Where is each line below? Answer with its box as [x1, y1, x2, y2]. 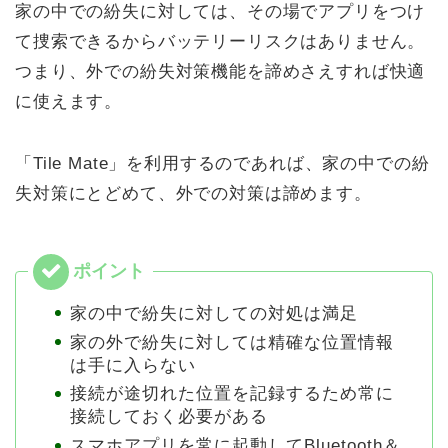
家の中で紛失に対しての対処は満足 [70, 303, 358, 323]
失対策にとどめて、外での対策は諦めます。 [15, 183, 372, 203]
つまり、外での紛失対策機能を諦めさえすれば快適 [15, 61, 426, 81]
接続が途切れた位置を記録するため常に [70, 384, 394, 404]
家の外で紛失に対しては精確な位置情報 [70, 332, 394, 352]
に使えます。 [15, 91, 123, 111]
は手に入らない [70, 355, 196, 375]
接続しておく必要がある [70, 407, 268, 427]
